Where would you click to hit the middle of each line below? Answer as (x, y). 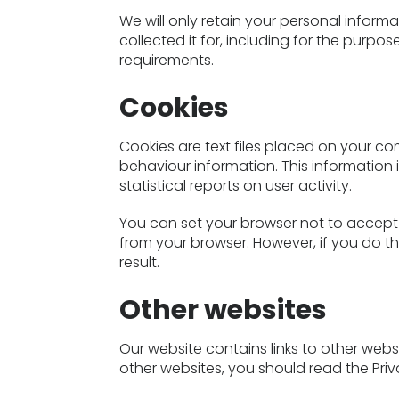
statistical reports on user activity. (236, 186)
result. (140, 262)
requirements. (167, 60)
